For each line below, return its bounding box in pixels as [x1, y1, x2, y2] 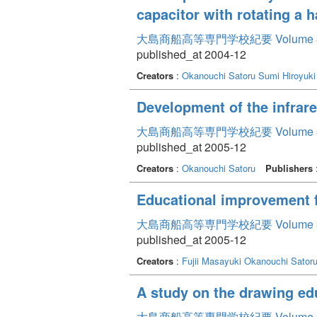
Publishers [265, 161, 313, 175]
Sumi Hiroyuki [258, 68, 316, 82]
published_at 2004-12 [137, 45, 246, 62]
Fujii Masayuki [182, 253, 241, 267]
